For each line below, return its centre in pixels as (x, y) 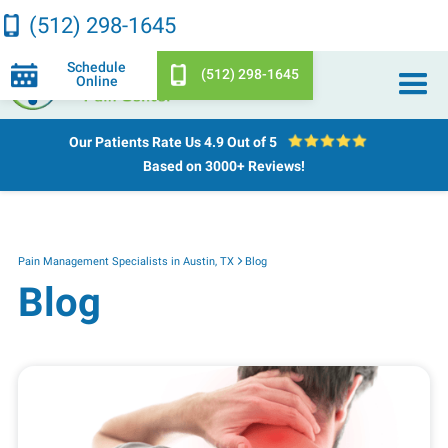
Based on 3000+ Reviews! (223, 166)
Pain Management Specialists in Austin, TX (125, 261)
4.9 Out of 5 (240, 142)
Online (96, 81)
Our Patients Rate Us (136, 142)
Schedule (97, 67)
